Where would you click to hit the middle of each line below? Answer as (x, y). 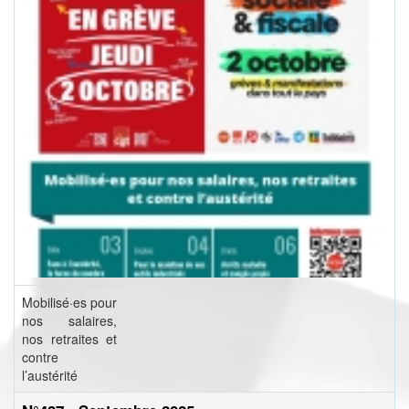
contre (40, 357)
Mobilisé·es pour (69, 303)
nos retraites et (69, 339)
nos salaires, (69, 321)
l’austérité (50, 376)
